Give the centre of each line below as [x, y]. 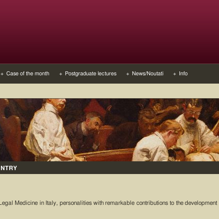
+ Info [180, 74]
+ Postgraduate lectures [88, 74]
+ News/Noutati [145, 74]
